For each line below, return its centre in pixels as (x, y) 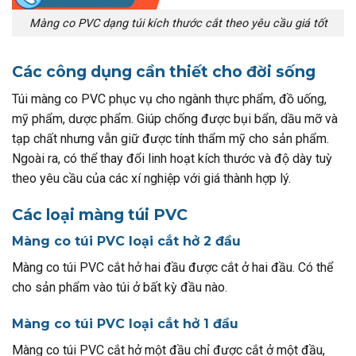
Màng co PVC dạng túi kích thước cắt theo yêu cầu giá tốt (178, 23)
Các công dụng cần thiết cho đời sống (164, 72)
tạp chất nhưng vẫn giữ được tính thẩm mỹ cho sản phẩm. (170, 139)
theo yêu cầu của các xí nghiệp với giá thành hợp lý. (153, 179)
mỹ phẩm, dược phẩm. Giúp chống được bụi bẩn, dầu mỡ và (175, 119)
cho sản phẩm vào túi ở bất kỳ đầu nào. (120, 288)
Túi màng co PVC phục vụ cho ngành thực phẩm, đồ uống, (169, 99)
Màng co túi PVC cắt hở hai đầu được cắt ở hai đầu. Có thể (172, 268)
